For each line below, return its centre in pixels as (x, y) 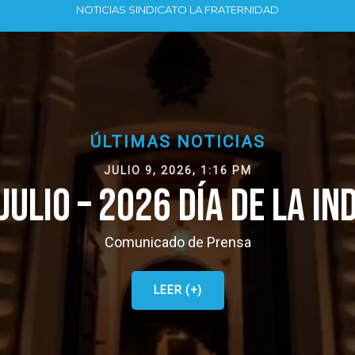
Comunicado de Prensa (177, 242)
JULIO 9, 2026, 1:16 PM (177, 170)
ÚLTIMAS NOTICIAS (177, 142)
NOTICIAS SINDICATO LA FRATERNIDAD (177, 10)
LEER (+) (177, 290)
